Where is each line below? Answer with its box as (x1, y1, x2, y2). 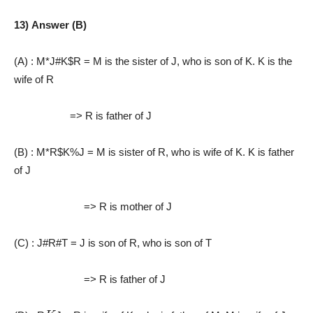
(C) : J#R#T (14, 236, 68, 249)
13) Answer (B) (14, 18, 87, 31)
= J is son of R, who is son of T (68, 236, 212, 249)
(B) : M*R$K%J (14, 145, 85, 158)
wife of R (14, 73, 54, 85)
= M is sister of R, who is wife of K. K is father (85, 145, 294, 158)
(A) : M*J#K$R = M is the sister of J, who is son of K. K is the (14, 54, 292, 67)
